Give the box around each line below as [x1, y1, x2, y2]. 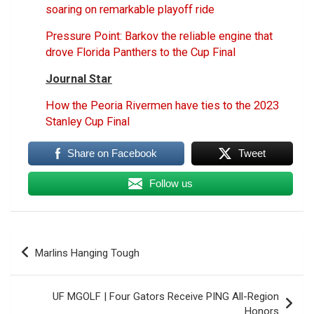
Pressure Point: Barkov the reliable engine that [46, 29, 273, 43]
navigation [10, 254, 92, 275]
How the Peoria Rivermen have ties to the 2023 [46, 98, 279, 112]
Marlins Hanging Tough [35, 246, 139, 259]
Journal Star [46, 71, 112, 86]
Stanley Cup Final [46, 114, 130, 128]
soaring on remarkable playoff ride [46, 2, 214, 16]
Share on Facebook [67, 146, 157, 159]
